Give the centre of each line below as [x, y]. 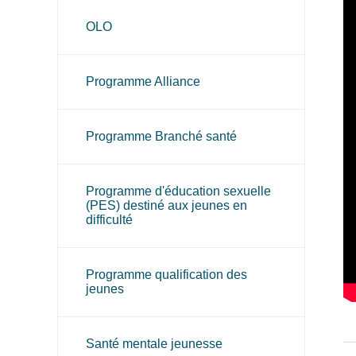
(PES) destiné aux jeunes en [166, 205]
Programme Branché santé [161, 136]
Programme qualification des [166, 275]
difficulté [109, 220]
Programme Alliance [143, 81]
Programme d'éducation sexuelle [178, 191]
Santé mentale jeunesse [154, 344]
